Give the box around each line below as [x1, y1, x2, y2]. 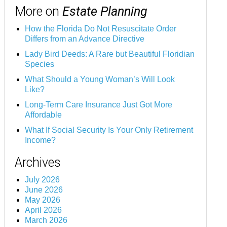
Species [25, 60, 54, 69]
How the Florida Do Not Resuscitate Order [25, 24, 176, 33]
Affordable [25, 110, 62, 120]
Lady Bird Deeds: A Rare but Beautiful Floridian [25, 50, 195, 59]
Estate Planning [62, 4, 147, 19]
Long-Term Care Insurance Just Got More [25, 100, 172, 109]
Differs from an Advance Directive [25, 34, 144, 44]
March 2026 [25, 216, 67, 225]
